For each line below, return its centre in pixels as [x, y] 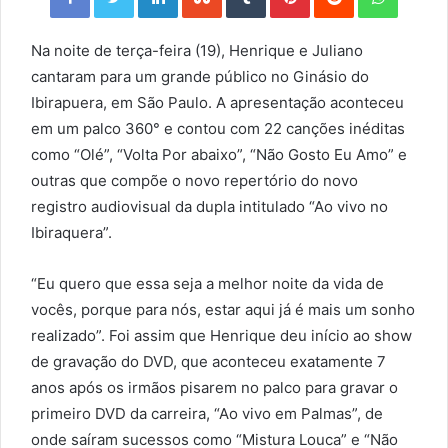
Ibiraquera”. [71, 233]
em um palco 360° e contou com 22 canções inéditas [218, 129]
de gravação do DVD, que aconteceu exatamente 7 [208, 362]
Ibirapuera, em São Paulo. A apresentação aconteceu [217, 103]
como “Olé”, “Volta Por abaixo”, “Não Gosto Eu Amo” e [219, 155]
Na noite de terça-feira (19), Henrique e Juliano [197, 51]
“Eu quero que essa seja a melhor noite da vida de [207, 284]
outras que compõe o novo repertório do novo [194, 181]
